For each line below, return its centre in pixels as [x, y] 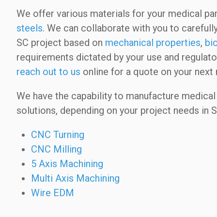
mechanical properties [153, 42]
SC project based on [61, 42]
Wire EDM [52, 193]
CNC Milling [56, 149]
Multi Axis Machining [75, 178]
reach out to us [48, 71]
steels [29, 28]
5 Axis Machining [67, 163]
